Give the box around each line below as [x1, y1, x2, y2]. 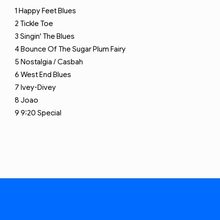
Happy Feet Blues [19, 6, 76, 15]
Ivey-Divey [21, 83, 56, 92]
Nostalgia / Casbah [21, 57, 83, 66]
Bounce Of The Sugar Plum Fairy [21, 45, 126, 54]
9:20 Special [21, 109, 61, 117]
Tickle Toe [20, 19, 53, 28]
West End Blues [21, 70, 71, 79]
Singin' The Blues [20, 32, 75, 41]
